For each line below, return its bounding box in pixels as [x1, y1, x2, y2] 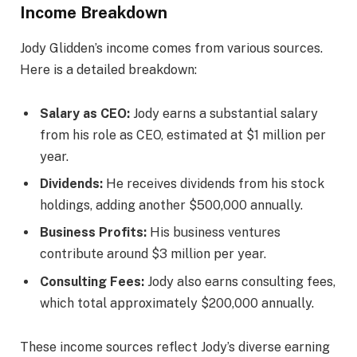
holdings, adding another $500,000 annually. [40, 198, 303, 214]
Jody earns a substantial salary [130, 106, 318, 122]
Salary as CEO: [40, 106, 130, 122]
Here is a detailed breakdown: [20, 61, 197, 77]
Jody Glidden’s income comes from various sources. [20, 40, 323, 56]
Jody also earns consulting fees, [144, 273, 335, 289]
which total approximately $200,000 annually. [40, 295, 314, 311]
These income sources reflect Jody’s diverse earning [20, 339, 330, 355]
